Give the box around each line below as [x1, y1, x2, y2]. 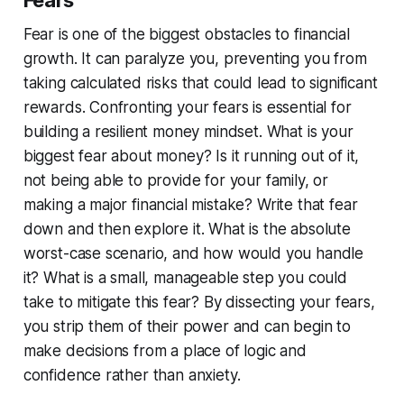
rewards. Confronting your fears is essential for [23, 97, 352, 116]
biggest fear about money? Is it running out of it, [23, 146, 360, 165]
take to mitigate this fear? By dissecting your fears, [23, 292, 375, 311]
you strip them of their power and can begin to [23, 317, 351, 335]
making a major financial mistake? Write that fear [23, 195, 358, 214]
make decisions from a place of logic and [23, 341, 307, 360]
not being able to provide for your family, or [23, 170, 329, 189]
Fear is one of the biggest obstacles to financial [23, 24, 350, 43]
